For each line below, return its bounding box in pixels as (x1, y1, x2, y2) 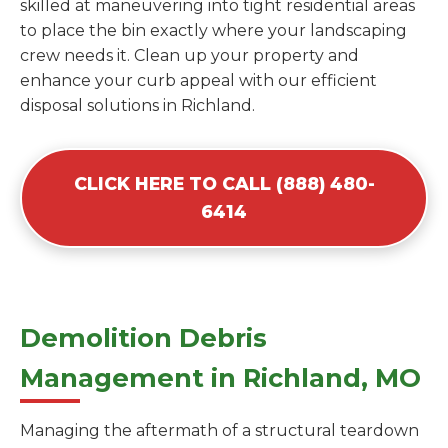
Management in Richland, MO (20, 362, 421, 394)
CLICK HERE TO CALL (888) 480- (73, 173, 375, 195)
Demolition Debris (20, 322, 267, 354)
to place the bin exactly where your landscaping (20, 21, 407, 41)
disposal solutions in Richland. (20, 96, 255, 116)
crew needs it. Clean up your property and (20, 46, 359, 66)
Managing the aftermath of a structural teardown (20, 421, 419, 441)
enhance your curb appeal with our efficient (20, 71, 377, 91)
